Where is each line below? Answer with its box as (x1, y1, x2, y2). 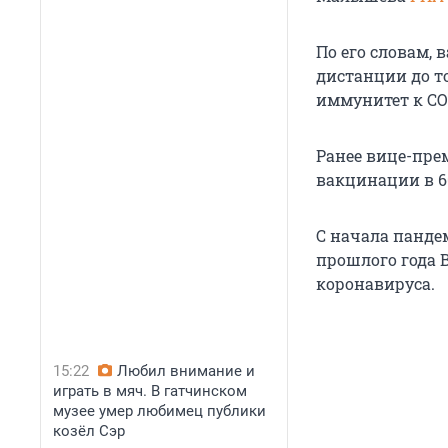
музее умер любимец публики (53, 402, 266, 420)
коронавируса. (316, 273, 435, 295)
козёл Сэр (53, 422, 125, 440)
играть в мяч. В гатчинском (53, 382, 247, 400)
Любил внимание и (117, 362, 255, 380)
